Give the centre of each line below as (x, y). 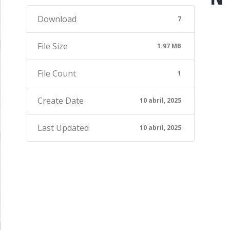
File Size (53, 46)
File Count (57, 73)
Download (57, 19)
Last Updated (63, 128)
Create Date (61, 101)
